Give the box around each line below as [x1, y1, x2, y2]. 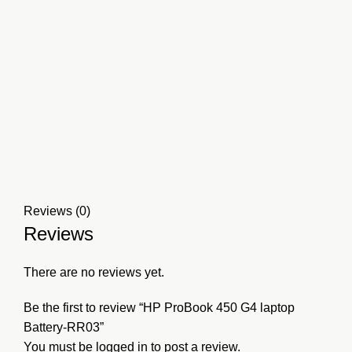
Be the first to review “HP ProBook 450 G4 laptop [24, 301, 295, 315]
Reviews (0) [24, 204, 90, 218]
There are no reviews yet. [24, 266, 164, 280]
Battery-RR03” [24, 321, 104, 335]
